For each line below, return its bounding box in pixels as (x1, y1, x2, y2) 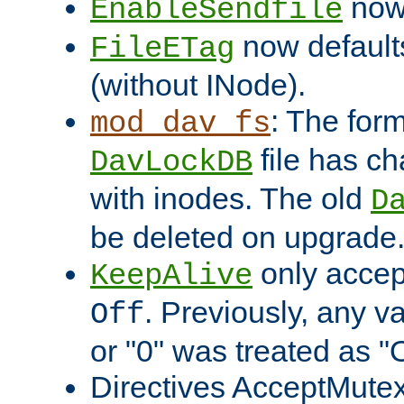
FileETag (90, 32, 234, 67)
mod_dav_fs (90, 106, 271, 142)
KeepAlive (90, 259, 252, 294)
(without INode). (90, 68, 306, 103)
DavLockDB (90, 145, 252, 180)
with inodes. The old (90, 181, 371, 216)
